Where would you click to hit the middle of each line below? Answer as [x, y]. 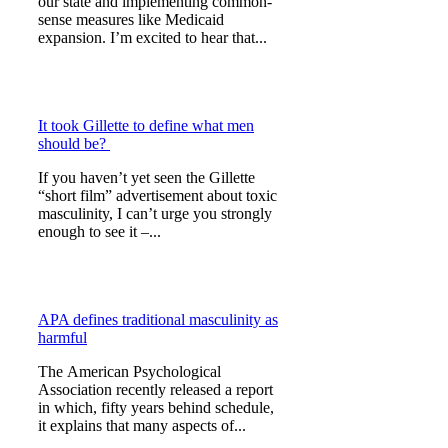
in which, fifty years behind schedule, [156, 408]
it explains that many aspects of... [142, 426]
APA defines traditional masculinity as [158, 320]
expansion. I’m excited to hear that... [152, 38]
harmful [62, 338]
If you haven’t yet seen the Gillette [146, 178]
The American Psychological [129, 372]
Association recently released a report [155, 390]
